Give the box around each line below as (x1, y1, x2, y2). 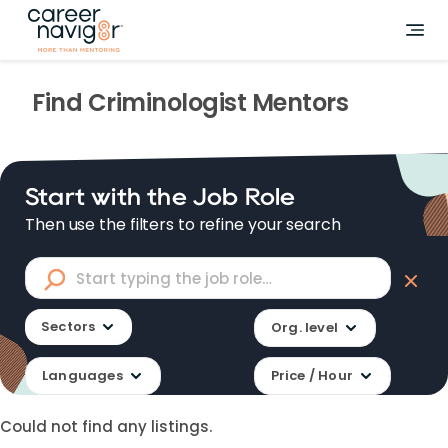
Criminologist (87, 86, 246, 119)
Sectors (41, 317, 96, 336)
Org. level (271, 318, 338, 337)
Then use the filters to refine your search (25, 213, 341, 236)
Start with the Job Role (25, 186, 296, 207)
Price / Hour (270, 366, 353, 385)
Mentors (246, 86, 348, 119)
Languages (42, 366, 123, 385)
